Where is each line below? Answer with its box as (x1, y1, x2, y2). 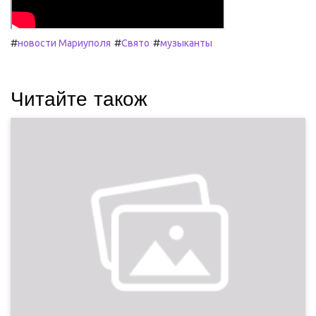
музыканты (160, 37, 212, 49)
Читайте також (11, 87, 147, 111)
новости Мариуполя (18, 37, 111, 49)
